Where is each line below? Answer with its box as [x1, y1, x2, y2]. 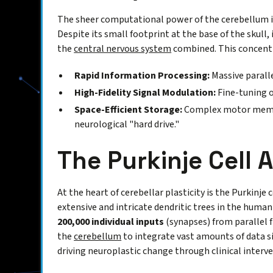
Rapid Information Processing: [74, 69, 210, 83]
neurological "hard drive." [74, 118, 180, 132]
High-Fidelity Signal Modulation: [74, 86, 216, 100]
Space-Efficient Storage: [74, 103, 183, 117]
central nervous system [74, 42, 172, 56]
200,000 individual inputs [57, 215, 165, 229]
